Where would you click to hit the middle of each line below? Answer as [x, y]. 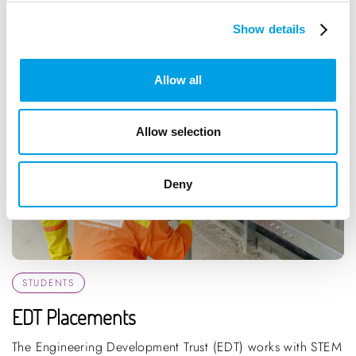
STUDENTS [48, 283]
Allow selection [178, 132]
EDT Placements [74, 317]
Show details [269, 29]
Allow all [178, 79]
